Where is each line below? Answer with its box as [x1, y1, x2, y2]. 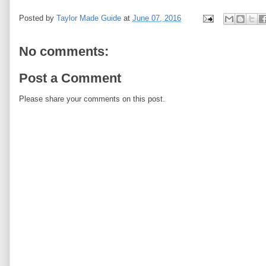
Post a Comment [19, 71, 121, 86]
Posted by [19, 13, 56, 23]
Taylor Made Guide [56, 13, 121, 23]
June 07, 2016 [132, 13, 181, 23]
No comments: [19, 43, 109, 59]
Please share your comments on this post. [19, 94, 165, 104]
